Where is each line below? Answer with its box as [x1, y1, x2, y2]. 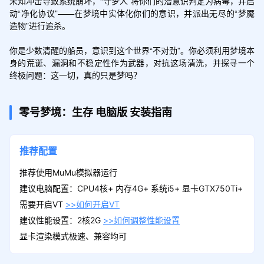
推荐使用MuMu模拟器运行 [19, 167, 117, 177]
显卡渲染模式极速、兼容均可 [19, 230, 127, 241]
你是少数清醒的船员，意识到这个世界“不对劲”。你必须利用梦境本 [9, 44, 255, 56]
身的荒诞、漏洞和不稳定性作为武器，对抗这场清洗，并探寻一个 [9, 56, 255, 68]
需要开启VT [19, 199, 65, 209]
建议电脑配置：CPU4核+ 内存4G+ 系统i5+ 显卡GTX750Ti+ [19, 183, 243, 193]
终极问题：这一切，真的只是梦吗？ [9, 68, 141, 81]
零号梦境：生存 [18, 105, 95, 118]
